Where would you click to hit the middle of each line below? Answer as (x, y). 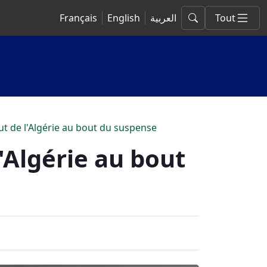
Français (78, 18)
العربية (163, 18)
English (124, 18)
